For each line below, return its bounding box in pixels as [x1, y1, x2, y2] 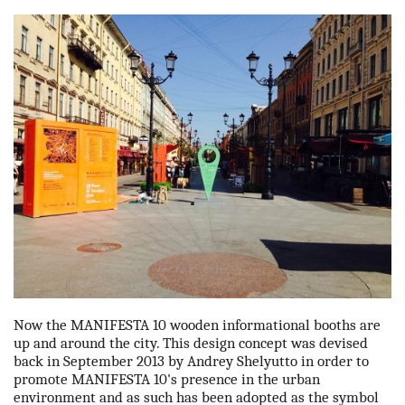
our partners [15, 10, 89, 27]
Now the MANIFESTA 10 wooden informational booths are [14, 316, 381, 334]
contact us [15, 54, 80, 71]
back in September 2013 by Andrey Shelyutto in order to [14, 352, 369, 370]
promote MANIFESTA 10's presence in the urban [14, 370, 320, 388]
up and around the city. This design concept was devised [14, 334, 368, 352]
